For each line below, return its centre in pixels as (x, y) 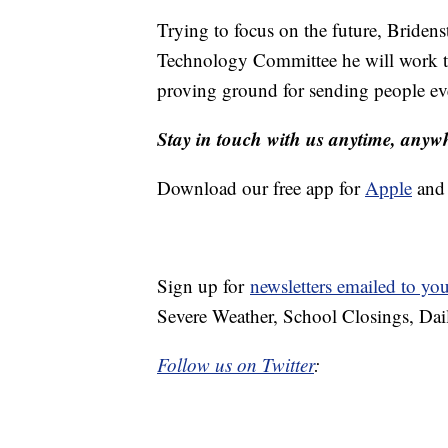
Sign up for (203, 286)
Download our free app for (261, 188)
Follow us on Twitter (235, 365)
